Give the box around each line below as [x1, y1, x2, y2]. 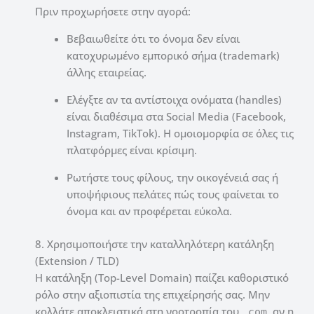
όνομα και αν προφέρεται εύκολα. [67, 204, 232, 219]
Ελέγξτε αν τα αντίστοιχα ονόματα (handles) [67, 93, 282, 107]
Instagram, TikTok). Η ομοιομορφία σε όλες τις [67, 126, 294, 141]
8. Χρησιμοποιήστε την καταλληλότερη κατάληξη [35, 236, 274, 251]
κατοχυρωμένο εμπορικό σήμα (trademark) [67, 48, 280, 63]
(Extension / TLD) [35, 253, 119, 268]
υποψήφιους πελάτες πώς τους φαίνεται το [67, 187, 279, 202]
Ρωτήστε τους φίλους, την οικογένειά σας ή [67, 170, 278, 185]
